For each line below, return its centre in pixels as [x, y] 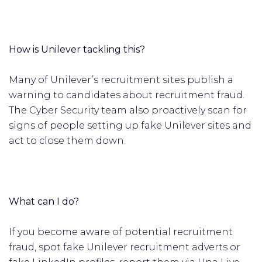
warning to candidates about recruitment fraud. [127, 95]
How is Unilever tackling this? [78, 49]
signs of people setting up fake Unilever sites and [130, 125]
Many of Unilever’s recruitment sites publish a [121, 80]
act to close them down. [68, 141]
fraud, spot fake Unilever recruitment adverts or [125, 247]
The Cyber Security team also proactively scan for [128, 110]
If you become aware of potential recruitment [121, 232]
